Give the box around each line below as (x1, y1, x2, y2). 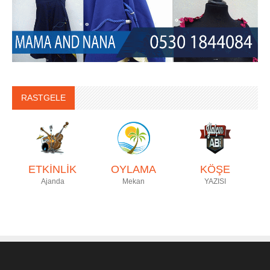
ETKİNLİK (28, 163, 77, 175)
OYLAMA (111, 163, 157, 175)
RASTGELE (21, 92, 66, 102)
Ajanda (40, 177, 64, 186)
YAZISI (204, 177, 226, 186)
